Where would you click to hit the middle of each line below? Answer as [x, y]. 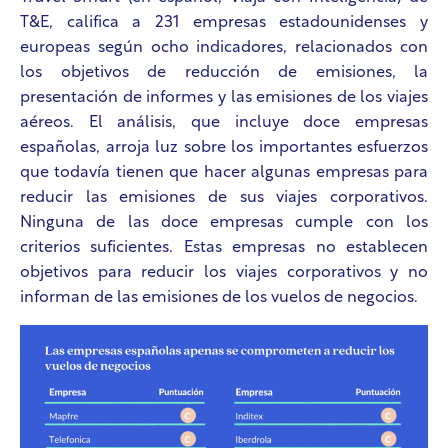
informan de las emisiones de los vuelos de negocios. [221, 298]
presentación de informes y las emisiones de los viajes [224, 98]
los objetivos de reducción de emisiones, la [224, 73]
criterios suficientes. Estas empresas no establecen [224, 248]
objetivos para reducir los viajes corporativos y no [224, 273]
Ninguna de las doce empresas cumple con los [224, 223]
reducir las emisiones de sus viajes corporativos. [224, 198]
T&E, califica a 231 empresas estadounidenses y [224, 23]
